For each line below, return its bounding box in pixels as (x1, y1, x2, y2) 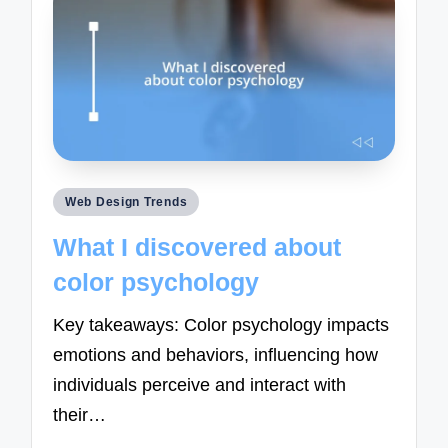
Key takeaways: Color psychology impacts (53, 315, 390, 336)
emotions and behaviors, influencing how (53, 345, 379, 366)
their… (53, 405, 107, 426)
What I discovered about (53, 232, 342, 261)
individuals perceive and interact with (53, 375, 347, 396)
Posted (51, 190, 104, 210)
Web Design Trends (65, 195, 188, 210)
